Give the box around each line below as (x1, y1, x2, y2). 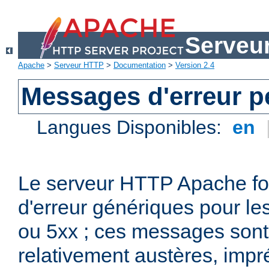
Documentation (113, 61, 166, 70)
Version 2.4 (175, 61, 214, 70)
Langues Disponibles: (37, 116, 228, 139)
